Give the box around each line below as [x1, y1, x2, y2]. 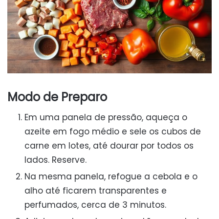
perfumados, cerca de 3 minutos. [24, 198, 166, 211]
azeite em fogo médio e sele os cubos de [24, 125, 201, 137]
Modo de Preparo [7, 88, 107, 105]
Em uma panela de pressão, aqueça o [24, 111, 187, 123]
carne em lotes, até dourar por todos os [24, 139, 194, 152]
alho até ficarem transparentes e [24, 184, 167, 197]
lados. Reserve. [24, 153, 87, 166]
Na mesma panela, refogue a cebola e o [24, 170, 197, 182]
